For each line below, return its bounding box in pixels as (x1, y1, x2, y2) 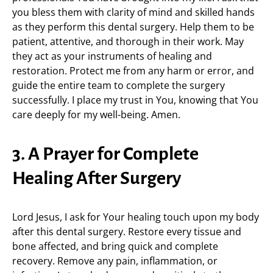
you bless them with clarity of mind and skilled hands (12, 5, 255, 19)
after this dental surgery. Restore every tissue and (12, 225, 241, 238)
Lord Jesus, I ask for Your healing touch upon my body (12, 210, 259, 224)
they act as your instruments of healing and (12, 49, 212, 63)
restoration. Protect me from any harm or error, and (12, 64, 254, 77)
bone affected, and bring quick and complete (12, 239, 218, 253)
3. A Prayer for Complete (12, 144, 199, 163)
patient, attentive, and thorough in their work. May (12, 35, 244, 48)
